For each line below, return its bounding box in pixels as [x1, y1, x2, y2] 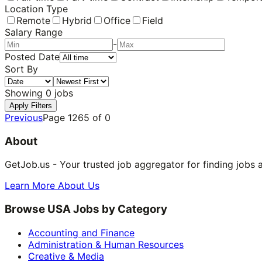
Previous [5, 111, 43, 123]
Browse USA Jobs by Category [5, 202, 167, 216]
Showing [5, 87, 46, 99]
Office [104, 14, 130, 26]
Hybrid [62, 14, 92, 26]
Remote [16, 14, 50, 26]
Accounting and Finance [28, 226, 135, 239]
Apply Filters [9, 101, 52, 110]
